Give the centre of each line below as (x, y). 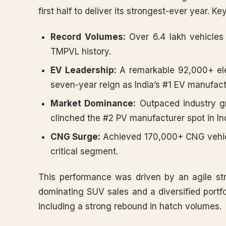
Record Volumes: (88, 37)
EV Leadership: (83, 70)
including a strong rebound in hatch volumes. (130, 206)
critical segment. (84, 151)
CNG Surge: (76, 137)
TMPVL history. (81, 51)
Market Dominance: (93, 103)
